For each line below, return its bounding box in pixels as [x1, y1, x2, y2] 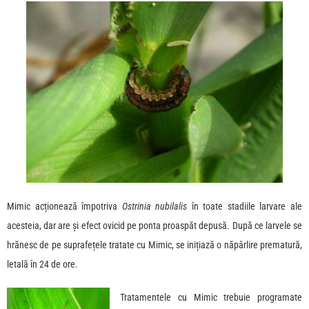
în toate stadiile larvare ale [187, 201, 303, 212]
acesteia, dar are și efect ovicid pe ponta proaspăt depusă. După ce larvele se [7, 220, 302, 232]
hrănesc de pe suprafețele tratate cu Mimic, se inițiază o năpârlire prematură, [7, 239, 302, 251]
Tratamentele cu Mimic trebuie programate [120, 292, 302, 303]
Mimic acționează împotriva [7, 201, 122, 212]
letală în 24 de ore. [7, 259, 78, 270]
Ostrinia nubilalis [121, 201, 188, 212]
